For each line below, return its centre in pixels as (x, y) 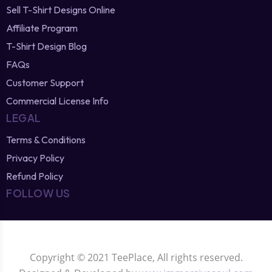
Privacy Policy (35, 158)
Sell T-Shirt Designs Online (61, 9)
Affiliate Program (42, 28)
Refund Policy (35, 176)
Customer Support (45, 82)
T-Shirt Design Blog (46, 46)
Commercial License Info (57, 100)
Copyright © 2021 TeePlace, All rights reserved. (136, 257)
